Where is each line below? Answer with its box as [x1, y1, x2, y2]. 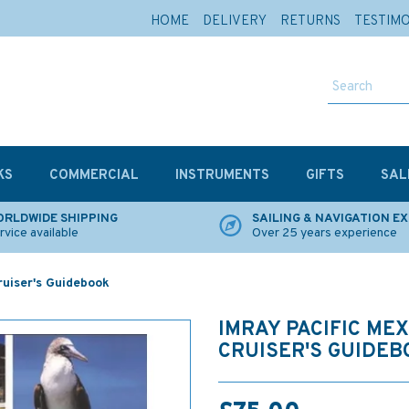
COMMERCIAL [49, 167, 139, 184]
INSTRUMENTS [175, 167, 269, 184]
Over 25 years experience [252, 225, 397, 241]
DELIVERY [203, 13, 267, 30]
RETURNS [280, 13, 341, 30]
